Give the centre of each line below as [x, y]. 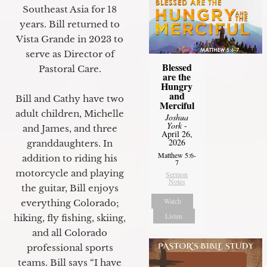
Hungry [177, 86]
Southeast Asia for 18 [70, 10]
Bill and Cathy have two [70, 99]
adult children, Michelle [70, 114]
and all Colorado [70, 233]
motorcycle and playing [70, 173]
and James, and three [70, 129]
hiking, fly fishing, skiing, [70, 218]
